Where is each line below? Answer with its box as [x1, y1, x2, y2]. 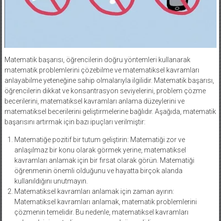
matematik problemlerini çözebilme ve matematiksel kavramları [4, 66, 199, 74]
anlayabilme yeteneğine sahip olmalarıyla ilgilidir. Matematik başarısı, [4, 76, 214, 84]
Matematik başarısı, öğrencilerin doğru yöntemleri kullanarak [4, 55, 190, 64]
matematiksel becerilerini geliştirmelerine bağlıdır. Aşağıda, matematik [4, 107, 216, 115]
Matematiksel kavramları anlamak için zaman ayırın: [14, 187, 174, 195]
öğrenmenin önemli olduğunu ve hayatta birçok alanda [14, 166, 183, 175]
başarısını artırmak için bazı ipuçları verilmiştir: [4, 117, 146, 126]
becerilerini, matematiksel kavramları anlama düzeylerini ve [4, 97, 184, 105]
